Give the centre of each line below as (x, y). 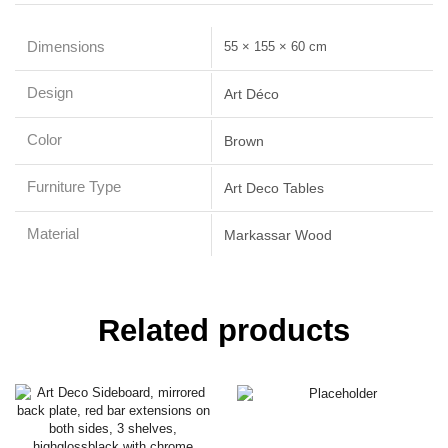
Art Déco (251, 93)
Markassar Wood (278, 234)
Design (50, 92)
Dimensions (66, 46)
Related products (224, 330)
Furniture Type (74, 186)
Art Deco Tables (274, 187)
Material (53, 233)
